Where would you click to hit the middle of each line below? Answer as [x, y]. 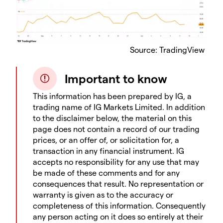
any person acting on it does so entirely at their [118, 216]
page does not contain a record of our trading [116, 128]
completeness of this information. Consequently [119, 205]
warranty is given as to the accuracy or [103, 194]
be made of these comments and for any [106, 172]
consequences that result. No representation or [118, 183]
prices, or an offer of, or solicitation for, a [106, 139]
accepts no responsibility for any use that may [116, 161]
